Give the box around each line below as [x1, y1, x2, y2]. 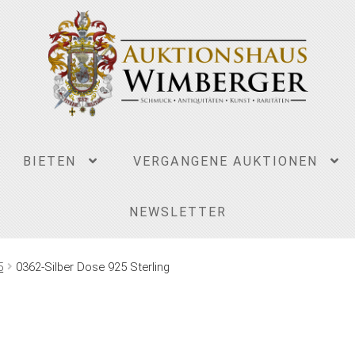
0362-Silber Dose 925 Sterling [16, 260, 170, 275]
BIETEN [22, 154, 76, 170]
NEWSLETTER [128, 204, 227, 220]
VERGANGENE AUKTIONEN [133, 154, 319, 170]
